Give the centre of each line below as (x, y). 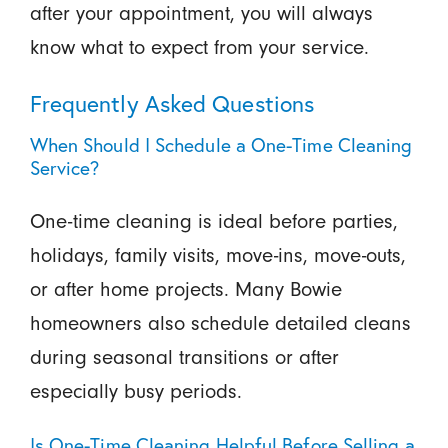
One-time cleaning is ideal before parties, (213, 222)
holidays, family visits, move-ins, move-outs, (217, 256)
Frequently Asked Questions (172, 103)
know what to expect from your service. (199, 47)
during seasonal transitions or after (184, 358)
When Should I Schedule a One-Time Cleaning (221, 145)
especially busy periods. (135, 392)
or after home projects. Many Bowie (185, 290)
